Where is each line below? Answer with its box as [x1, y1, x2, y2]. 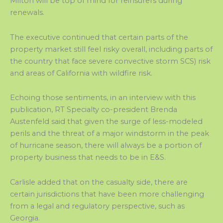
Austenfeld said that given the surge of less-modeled [10, 117, 203, 126]
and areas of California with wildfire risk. [10, 68, 152, 78]
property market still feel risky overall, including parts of [10, 44, 213, 54]
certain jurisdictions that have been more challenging [10, 189, 204, 199]
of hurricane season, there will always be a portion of [10, 141, 202, 150]
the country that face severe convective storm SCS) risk [10, 56, 211, 66]
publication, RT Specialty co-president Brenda [10, 105, 177, 114]
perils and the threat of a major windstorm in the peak [10, 129, 209, 138]
